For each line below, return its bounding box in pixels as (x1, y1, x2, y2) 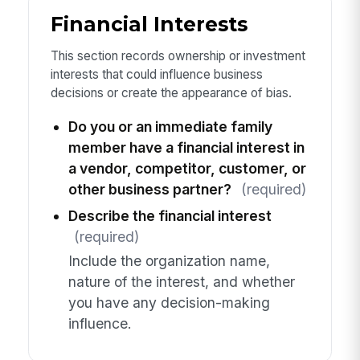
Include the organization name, (67, 252, 270, 270)
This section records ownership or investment (50, 48, 305, 64)
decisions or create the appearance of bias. (50, 85, 292, 101)
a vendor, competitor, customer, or (67, 159, 306, 177)
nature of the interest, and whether (67, 273, 295, 291)
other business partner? (67, 180, 231, 198)
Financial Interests (50, 12, 247, 37)
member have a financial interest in (67, 138, 305, 156)
